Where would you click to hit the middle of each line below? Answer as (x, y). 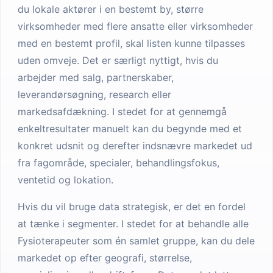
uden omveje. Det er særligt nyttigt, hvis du (118, 60)
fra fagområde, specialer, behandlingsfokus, (119, 163)
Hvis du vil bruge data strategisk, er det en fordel (132, 207)
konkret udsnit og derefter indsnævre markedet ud (135, 146)
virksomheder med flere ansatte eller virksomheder (135, 26)
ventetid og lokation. (66, 180)
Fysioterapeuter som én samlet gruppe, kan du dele (136, 241)
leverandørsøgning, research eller (94, 94)
